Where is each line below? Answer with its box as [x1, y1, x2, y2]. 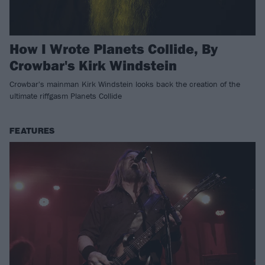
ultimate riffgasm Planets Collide [9, 91, 122, 102]
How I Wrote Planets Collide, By [9, 40, 218, 58]
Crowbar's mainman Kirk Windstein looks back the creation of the [9, 79, 240, 90]
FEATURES [9, 126, 55, 137]
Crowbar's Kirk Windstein [9, 56, 177, 75]
